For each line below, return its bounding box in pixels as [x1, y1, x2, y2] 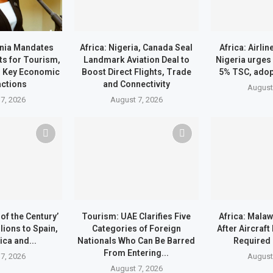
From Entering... [104, 248, 169, 258]
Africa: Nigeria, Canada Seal [80, 42, 193, 52]
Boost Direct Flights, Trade [81, 66, 191, 77]
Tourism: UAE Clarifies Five [82, 211, 191, 222]
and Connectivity [102, 79, 170, 89]
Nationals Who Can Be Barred [77, 236, 196, 246]
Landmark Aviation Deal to [83, 54, 190, 65]
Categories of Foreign [91, 224, 181, 234]
